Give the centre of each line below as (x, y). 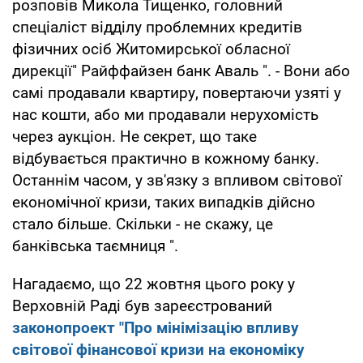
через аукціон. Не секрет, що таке (135, 136)
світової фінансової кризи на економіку (158, 349)
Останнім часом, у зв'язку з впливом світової (177, 180)
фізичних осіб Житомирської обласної (151, 49)
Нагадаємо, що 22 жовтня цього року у (154, 284)
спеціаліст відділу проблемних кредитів (157, 27)
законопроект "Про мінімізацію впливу (156, 327)
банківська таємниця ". (95, 246)
